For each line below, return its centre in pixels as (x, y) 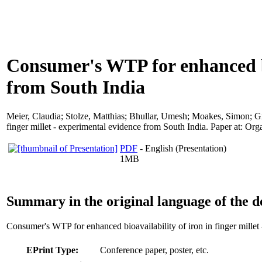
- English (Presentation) (182, 148)
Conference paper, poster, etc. (154, 250)
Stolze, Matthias (95, 116)
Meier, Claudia (34, 116)
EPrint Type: (52, 250)
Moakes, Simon (221, 116)
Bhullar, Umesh (158, 116)
